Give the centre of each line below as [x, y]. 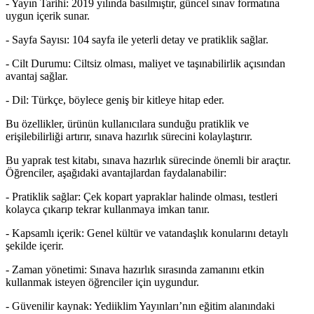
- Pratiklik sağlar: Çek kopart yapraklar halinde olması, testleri [142, 197]
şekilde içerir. [35, 246]
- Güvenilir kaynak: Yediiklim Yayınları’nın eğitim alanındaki [140, 306]
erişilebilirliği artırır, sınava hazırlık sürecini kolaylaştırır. [129, 137]
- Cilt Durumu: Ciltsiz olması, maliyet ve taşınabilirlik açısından [145, 64]
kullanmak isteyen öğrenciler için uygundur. [102, 282]
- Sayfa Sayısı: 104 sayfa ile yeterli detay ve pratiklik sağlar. [137, 40]
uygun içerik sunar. [48, 16]
